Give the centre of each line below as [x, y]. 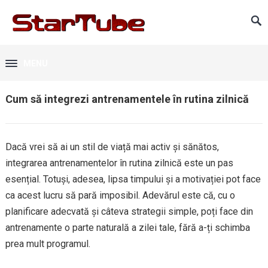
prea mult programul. [48, 244]
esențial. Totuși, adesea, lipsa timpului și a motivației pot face [133, 179]
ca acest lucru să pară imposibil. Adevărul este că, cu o [120, 195]
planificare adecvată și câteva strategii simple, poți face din [129, 211]
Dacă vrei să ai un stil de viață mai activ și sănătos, [112, 147]
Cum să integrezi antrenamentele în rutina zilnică [127, 99]
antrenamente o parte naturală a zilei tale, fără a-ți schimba [127, 228]
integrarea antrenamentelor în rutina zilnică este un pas [119, 163]
